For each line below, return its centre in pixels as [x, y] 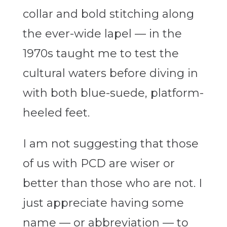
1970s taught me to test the [101, 54]
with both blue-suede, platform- [113, 93]
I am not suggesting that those [110, 144]
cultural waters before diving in [110, 73]
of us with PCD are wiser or [99, 164]
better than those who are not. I [112, 183]
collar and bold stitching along [108, 14]
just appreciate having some [103, 203]
